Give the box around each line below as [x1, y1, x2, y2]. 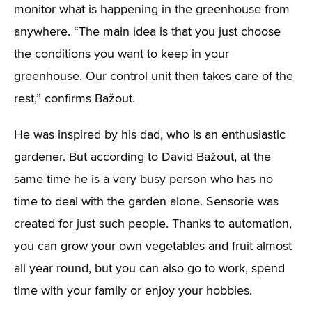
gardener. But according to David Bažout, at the [14, 151, 271, 164]
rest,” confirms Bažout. [14, 93, 135, 105]
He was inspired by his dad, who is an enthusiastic [14, 129, 286, 141]
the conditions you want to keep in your [14, 48, 229, 61]
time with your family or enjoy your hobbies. [14, 285, 252, 297]
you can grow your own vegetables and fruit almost [14, 240, 292, 253]
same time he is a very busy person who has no [14, 173, 273, 186]
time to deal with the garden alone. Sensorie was [14, 196, 279, 208]
